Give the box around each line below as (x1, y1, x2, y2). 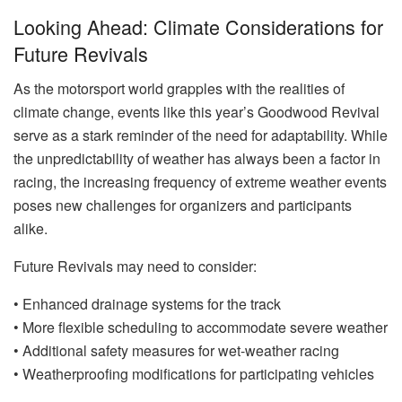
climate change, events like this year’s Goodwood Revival (13, 100, 380, 122)
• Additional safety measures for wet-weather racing (13, 339, 339, 361)
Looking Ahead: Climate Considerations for (13, 12, 383, 40)
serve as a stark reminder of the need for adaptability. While (13, 124, 388, 145)
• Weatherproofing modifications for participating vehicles (13, 363, 374, 384)
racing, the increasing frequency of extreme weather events (13, 170, 387, 192)
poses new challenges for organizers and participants (13, 194, 352, 215)
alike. (13, 217, 48, 239)
